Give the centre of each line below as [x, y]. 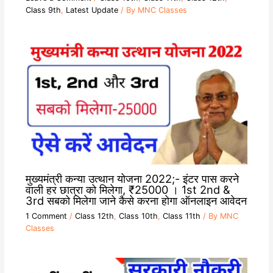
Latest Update [92, 10]
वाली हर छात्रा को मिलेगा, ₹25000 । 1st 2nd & [128, 190]
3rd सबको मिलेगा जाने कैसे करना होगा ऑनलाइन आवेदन [136, 201]
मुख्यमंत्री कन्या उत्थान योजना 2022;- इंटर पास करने [132, 179]
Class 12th [94, 216]
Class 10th [138, 216]
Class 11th [181, 216]
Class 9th [43, 10]
